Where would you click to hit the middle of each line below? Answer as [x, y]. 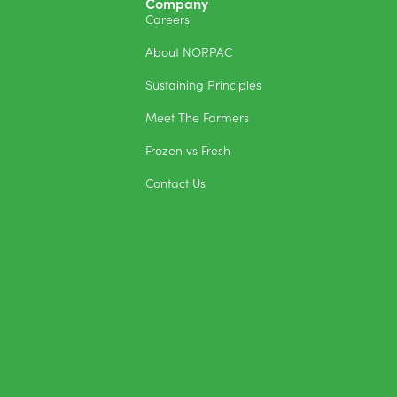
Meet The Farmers [197, 117]
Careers [167, 19]
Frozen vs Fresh [188, 150]
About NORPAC [189, 52]
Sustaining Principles [203, 85]
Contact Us [175, 183]
